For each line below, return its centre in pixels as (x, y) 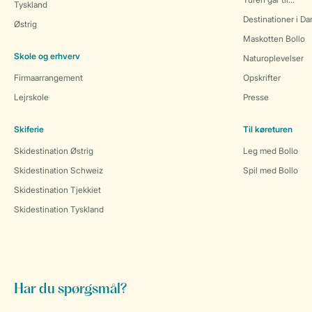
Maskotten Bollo (274, 39)
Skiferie (29, 129)
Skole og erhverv (47, 56)
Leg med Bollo (271, 151)
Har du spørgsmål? (70, 290)
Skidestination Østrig (54, 151)
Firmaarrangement (48, 78)
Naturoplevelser (273, 58)
